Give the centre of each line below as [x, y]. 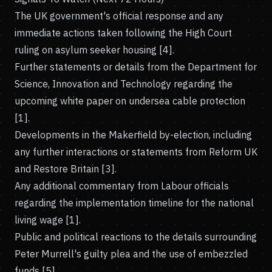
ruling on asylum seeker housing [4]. [94, 50]
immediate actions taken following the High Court [123, 33]
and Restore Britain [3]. [66, 169]
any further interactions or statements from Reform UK [136, 152]
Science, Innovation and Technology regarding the [124, 84]
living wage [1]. [48, 220]
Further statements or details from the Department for [136, 67]
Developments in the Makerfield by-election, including [133, 135]
